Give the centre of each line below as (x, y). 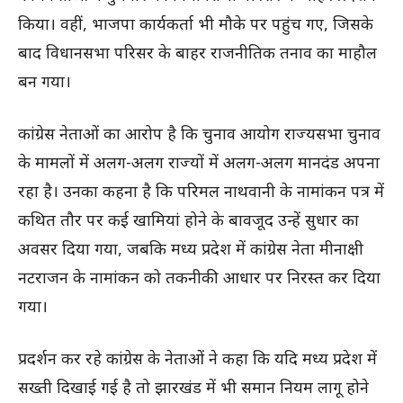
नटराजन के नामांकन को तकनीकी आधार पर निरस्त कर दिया (199, 278)
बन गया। (45, 81)
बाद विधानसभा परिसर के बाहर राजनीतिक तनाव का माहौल (197, 53)
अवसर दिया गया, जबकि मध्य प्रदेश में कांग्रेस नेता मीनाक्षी (191, 249)
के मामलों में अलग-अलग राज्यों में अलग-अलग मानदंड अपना (199, 162)
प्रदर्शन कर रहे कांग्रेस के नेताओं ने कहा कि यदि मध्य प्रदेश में (197, 358)
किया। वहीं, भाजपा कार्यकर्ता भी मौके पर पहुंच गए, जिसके (196, 24)
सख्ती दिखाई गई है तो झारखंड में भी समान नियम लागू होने (193, 387)
